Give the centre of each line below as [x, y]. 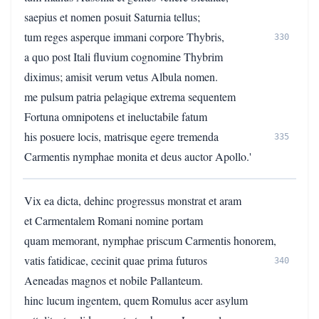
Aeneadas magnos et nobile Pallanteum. [114, 280]
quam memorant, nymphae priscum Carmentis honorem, [150, 240]
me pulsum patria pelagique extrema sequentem [130, 96]
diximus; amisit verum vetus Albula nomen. [121, 77]
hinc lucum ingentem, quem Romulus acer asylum [136, 300]
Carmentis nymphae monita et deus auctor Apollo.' [138, 156]
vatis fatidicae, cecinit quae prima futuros [116, 260]
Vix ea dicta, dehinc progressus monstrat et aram [133, 200]
